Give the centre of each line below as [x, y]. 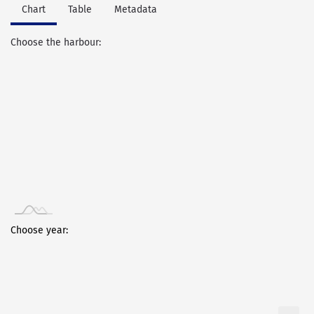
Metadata [136, 9]
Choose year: [39, 230]
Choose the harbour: [56, 42]
